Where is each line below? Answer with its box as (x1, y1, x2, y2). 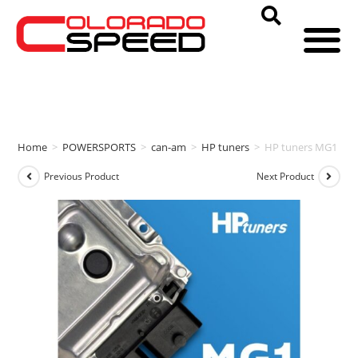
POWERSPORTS (62, 139, 137, 154)
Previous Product (44, 169, 120, 184)
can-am (151, 139, 187, 154)
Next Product (256, 169, 314, 184)
